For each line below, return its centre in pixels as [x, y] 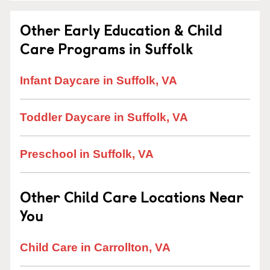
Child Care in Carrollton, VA [95, 247]
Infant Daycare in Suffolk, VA [99, 80]
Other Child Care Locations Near [132, 196]
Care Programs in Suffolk [106, 48]
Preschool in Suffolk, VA [87, 154]
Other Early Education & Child [121, 30]
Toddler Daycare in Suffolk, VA [104, 117]
